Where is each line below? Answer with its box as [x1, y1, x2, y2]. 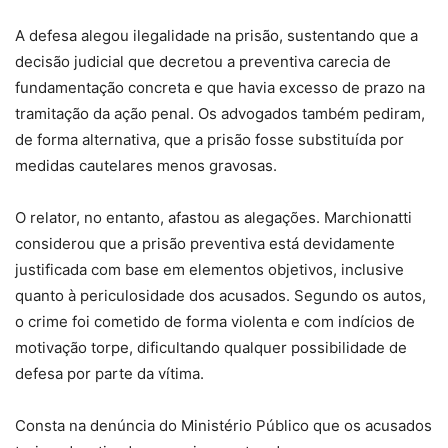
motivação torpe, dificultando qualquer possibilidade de [15, 338, 407, 357]
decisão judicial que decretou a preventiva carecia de [15, 52, 391, 71]
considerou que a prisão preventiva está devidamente [15, 234, 395, 253]
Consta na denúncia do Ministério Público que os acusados [15, 416, 432, 435]
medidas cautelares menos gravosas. [15, 156, 277, 175]
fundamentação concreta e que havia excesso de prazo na [15, 78, 425, 97]
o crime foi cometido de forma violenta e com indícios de [15, 312, 415, 331]
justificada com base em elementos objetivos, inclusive [15, 260, 404, 279]
